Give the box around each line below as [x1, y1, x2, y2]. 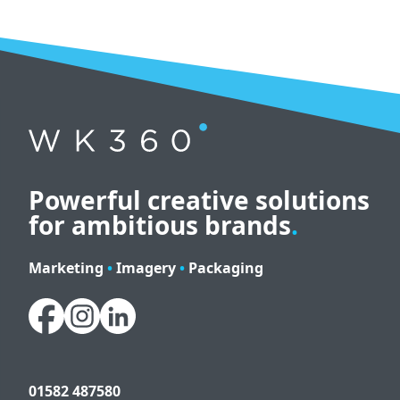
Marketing [29, 258, 107, 278]
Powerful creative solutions [29, 183, 370, 217]
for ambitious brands [29, 208, 291, 242]
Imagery [112, 258, 179, 278]
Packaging [185, 258, 263, 278]
